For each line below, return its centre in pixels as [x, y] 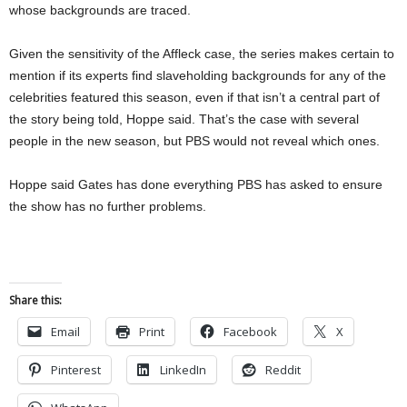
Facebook [250, 332]
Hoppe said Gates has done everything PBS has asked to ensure [196, 185]
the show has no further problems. [108, 207]
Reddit [283, 370]
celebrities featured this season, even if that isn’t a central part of [194, 98]
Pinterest [76, 370]
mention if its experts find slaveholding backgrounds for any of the [198, 76]
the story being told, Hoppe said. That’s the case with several [184, 119]
